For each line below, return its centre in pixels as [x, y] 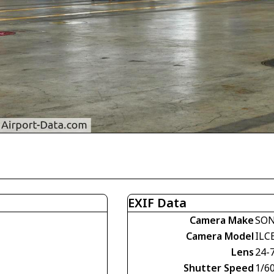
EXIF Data [157, 203]
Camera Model [220, 236]
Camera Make [222, 220]
